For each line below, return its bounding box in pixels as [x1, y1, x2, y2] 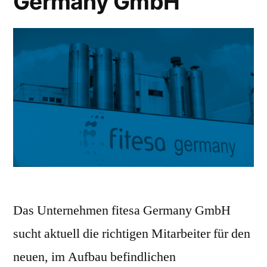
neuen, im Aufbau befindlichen [13, 248, 176, 265]
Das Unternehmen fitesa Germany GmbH [13, 201, 231, 219]
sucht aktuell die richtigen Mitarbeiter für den [13, 225, 250, 242]
